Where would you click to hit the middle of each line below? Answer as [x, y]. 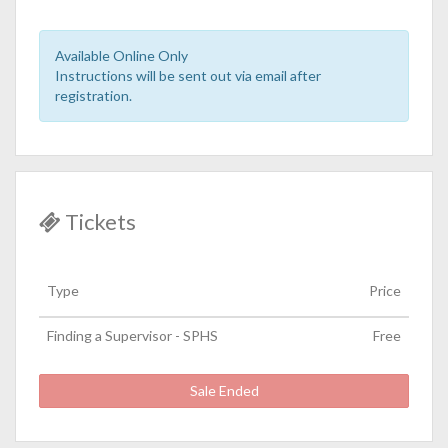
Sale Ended [238, 390]
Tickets [98, 221]
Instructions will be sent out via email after [188, 75]
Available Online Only [121, 55]
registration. [93, 95]
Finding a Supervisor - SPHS [132, 335]
